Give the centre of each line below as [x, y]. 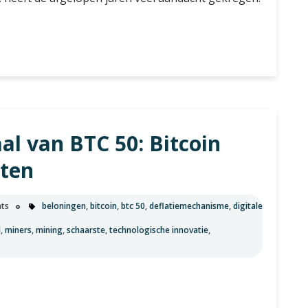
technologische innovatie [159, 230]
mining [49, 230]
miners [18, 230]
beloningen [64, 206]
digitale [248, 206]
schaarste [86, 230]
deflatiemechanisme [189, 206]
